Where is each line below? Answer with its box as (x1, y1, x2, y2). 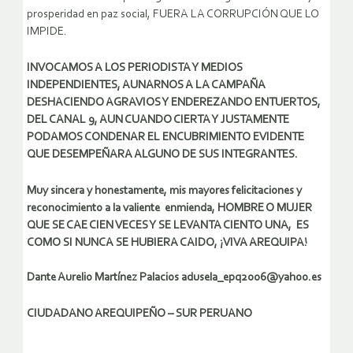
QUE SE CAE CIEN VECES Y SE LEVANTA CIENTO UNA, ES (27, 220, 309, 232)
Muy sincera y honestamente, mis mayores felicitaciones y (27, 185, 302, 198)
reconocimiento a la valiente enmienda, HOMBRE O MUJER (27, 203, 312, 215)
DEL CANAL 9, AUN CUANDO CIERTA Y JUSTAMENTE (27, 114, 292, 127)
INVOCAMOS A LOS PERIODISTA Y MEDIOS (27, 62, 243, 75)
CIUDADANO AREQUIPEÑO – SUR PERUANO (27, 308, 252, 321)
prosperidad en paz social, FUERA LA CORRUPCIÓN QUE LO (27, 9, 319, 21)
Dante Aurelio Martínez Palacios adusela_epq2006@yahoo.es (27, 272, 321, 284)
